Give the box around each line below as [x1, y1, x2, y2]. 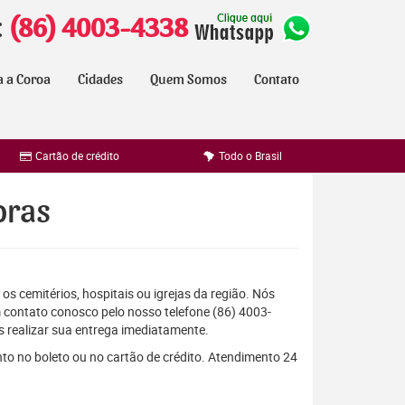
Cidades [78, 72, 123, 87]
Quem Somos [150, 72, 227, 87]
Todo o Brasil [215, 148, 282, 163]
